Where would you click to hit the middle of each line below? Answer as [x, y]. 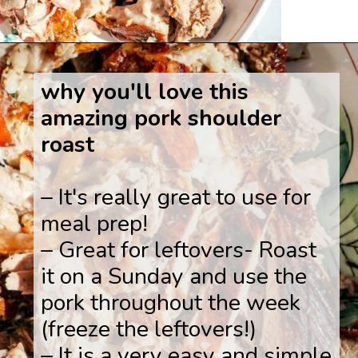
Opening [67, 65]
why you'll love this [145, 92]
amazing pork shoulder [161, 118]
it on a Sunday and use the [174, 276]
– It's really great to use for [176, 197]
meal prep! [95, 224]
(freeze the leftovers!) [149, 329]
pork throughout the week [171, 303]
